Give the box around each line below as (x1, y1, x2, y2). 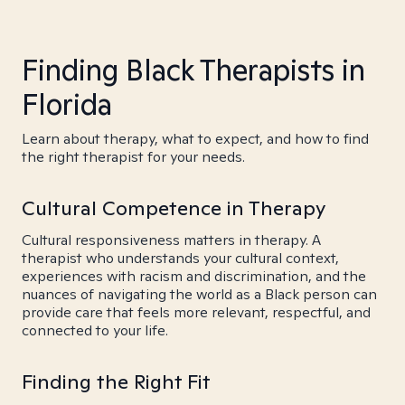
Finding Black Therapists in (22, 51, 365, 89)
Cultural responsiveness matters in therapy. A (22, 231, 321, 250)
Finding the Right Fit (22, 369, 211, 394)
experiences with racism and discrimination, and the (22, 267, 366, 286)
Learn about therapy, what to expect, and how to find (22, 129, 369, 148)
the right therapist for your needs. (22, 147, 245, 166)
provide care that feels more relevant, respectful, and (22, 303, 371, 322)
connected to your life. (22, 321, 168, 340)
